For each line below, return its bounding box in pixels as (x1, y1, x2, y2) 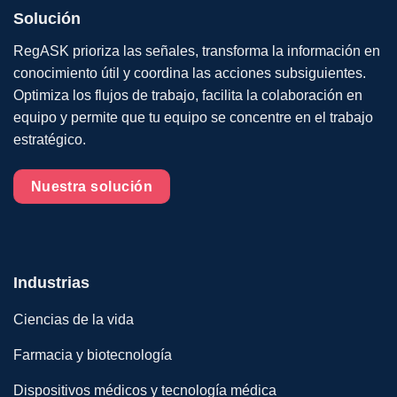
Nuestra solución (30, 178, 153, 194)
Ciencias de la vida (13, 311, 134, 327)
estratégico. (13, 131, 86, 147)
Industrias (13, 274, 90, 292)
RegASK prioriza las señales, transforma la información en (13, 43, 380, 58)
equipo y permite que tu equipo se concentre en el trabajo (13, 109, 373, 125)
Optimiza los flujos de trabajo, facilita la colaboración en (13, 87, 362, 103)
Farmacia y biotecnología (13, 346, 172, 362)
